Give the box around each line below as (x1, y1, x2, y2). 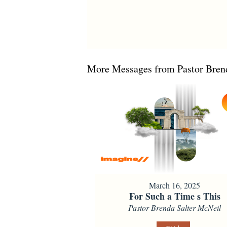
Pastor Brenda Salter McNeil (128, 202, 221, 213)
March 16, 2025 (149, 180, 201, 191)
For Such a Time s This (129, 190, 220, 203)
